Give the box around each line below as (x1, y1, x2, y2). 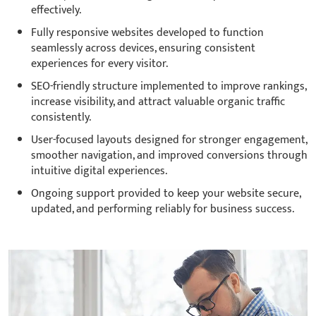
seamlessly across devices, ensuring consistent (31, 38, 255, 58)
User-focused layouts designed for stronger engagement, (31, 130, 307, 150)
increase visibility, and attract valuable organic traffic (31, 92, 285, 111)
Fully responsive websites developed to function (31, 23, 264, 42)
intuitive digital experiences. (31, 161, 167, 181)
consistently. (31, 107, 91, 127)
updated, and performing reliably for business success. (31, 199, 294, 219)
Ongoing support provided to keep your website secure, (31, 183, 300, 203)
